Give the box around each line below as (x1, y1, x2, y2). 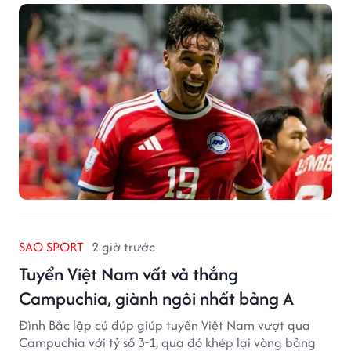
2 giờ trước (92, 237, 155, 256)
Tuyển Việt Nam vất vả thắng (19, 260, 238, 287)
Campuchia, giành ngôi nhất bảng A (19, 284, 294, 311)
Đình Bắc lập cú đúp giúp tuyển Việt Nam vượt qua (19, 315, 310, 335)
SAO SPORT (19, 237, 84, 256)
